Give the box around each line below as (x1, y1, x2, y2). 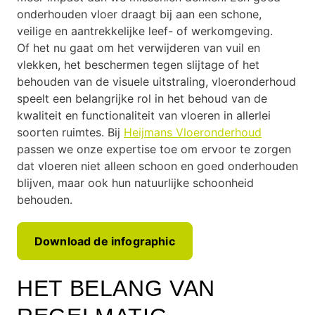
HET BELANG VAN (17, 276, 215, 301)
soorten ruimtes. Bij (17, 125, 124, 139)
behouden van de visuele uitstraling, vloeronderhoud (17, 75, 296, 89)
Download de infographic (34, 234, 175, 248)
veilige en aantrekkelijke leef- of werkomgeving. (17, 24, 273, 38)
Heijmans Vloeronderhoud (124, 125, 262, 139)
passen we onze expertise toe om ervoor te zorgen (17, 142, 291, 156)
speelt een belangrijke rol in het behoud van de (17, 91, 267, 105)
